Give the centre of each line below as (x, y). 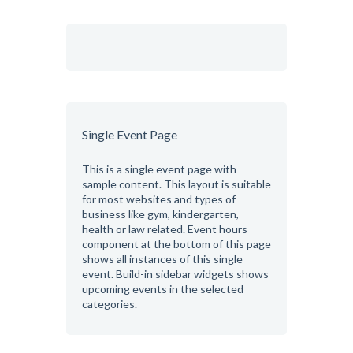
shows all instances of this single (162, 258)
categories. (110, 303)
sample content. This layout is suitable (176, 184)
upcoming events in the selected (163, 288)
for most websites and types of (159, 199)
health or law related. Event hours (165, 229)
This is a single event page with (159, 169)
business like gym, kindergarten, (160, 214)
